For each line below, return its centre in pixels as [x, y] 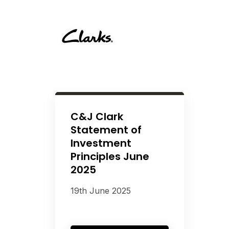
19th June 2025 [100, 191]
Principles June [110, 156]
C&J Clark [97, 117]
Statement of [106, 130]
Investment [101, 143]
